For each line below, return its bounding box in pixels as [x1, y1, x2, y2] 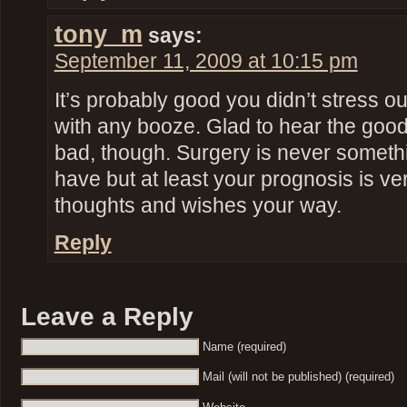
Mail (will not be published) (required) [202, 370, 394, 384]
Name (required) [202, 339, 286, 353]
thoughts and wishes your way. [54, 194, 342, 217]
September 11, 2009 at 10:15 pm [54, 50, 358, 74]
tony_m [54, 20, 143, 49]
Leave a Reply [20, 303, 194, 332]
